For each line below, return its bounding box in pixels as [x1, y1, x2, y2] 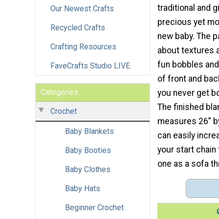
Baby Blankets [65, 126, 114, 136]
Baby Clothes [65, 164, 110, 174]
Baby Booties [65, 145, 111, 155]
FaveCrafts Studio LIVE [50, 61, 130, 70]
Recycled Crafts [50, 22, 105, 32]
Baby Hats [65, 183, 100, 193]
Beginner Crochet [65, 202, 124, 212]
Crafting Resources [50, 42, 116, 51]
